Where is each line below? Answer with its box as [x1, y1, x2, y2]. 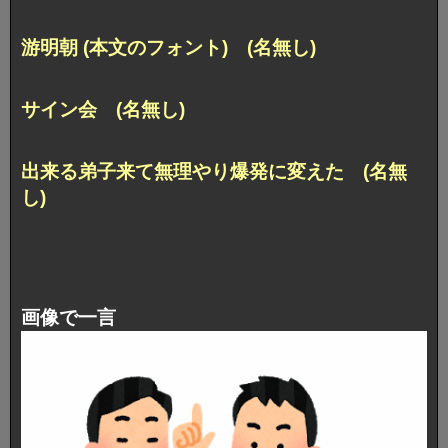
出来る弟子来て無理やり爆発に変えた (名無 [21, 161, 407, 183]
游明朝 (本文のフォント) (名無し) [21, 37, 316, 59]
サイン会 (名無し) [21, 99, 185, 121]
